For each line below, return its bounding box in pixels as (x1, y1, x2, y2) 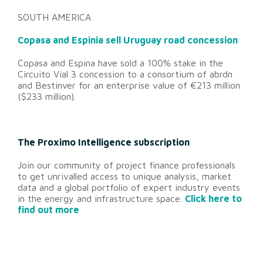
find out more (18, 204, 79, 215)
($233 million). (18, 91, 76, 102)
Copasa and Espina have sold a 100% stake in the (18, 58, 223, 69)
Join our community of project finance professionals (18, 160, 235, 171)
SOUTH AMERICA (18, 12, 91, 23)
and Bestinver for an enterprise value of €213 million (18, 80, 240, 91)
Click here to (185, 193, 242, 204)
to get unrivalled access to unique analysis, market (18, 171, 231, 182)
